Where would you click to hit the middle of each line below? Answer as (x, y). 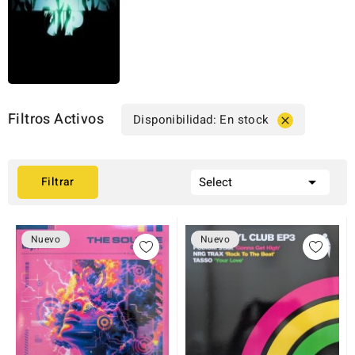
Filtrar (58, 182)
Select (216, 182)
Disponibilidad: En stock (201, 120)
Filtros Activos (56, 119)
